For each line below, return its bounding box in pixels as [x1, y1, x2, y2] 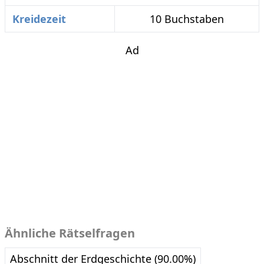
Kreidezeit [12, 12, 66, 27]
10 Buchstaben [150, 12, 224, 27]
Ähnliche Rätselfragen [5, 225, 135, 242]
